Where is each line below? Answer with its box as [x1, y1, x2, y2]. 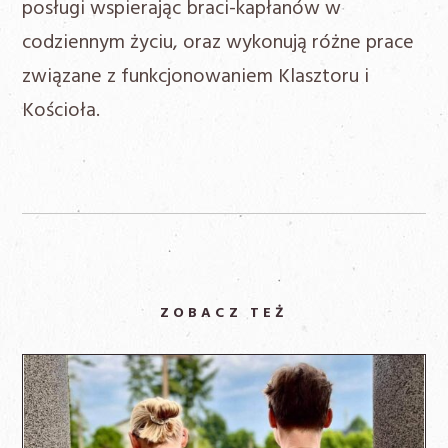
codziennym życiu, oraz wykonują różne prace [22, 27, 415, 60]
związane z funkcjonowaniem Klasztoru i [22, 61, 370, 94]
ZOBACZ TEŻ [159, 302, 289, 326]
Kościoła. [22, 95, 101, 128]
